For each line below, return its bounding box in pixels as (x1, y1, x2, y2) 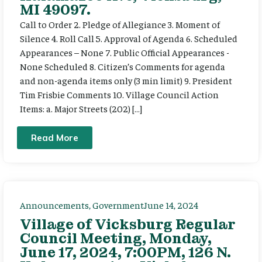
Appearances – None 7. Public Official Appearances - (20, 46, 229, 58)
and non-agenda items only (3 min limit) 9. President (20, 74, 232, 86)
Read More (31, 132, 78, 144)
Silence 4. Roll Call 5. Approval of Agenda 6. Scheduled (20, 32, 237, 44)
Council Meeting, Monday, (20, 229, 212, 248)
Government (92, 199, 144, 211)
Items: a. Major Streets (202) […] (20, 102, 142, 114)
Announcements (20, 199, 89, 211)
